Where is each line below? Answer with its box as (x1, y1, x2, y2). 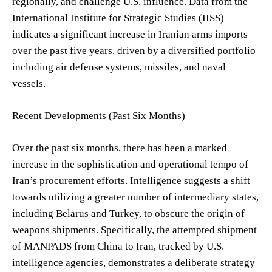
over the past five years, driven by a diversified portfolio (12, 44, 256, 56)
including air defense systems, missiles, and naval (12, 61, 226, 73)
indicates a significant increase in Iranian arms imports (12, 28, 248, 40)
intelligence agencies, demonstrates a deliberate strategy (12, 256, 255, 268)
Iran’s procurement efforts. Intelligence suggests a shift (12, 174, 250, 186)
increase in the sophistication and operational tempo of (12, 158, 248, 170)
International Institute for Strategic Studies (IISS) (12, 12, 224, 24)
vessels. (12, 77, 46, 89)
